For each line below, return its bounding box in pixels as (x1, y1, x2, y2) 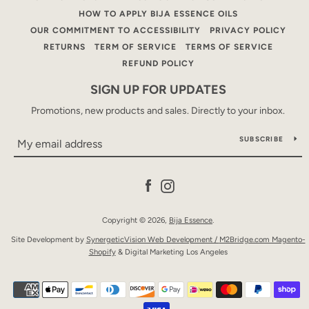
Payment (158, 280, 196, 292)
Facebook (155, 179, 198, 191)
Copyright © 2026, (102, 215, 169, 225)
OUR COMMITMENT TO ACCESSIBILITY (30, 26, 201, 35)
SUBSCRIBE (239, 134, 283, 143)
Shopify (88, 247, 116, 257)
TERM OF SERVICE (94, 42, 177, 52)
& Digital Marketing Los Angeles (115, 247, 228, 257)
